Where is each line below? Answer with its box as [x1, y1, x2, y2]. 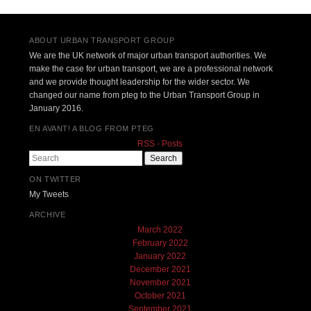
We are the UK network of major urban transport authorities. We [29, 50, 267, 60]
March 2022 [137, 224, 183, 235]
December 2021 [129, 264, 191, 274]
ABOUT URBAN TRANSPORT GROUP [29, 36, 175, 45]
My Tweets [29, 189, 69, 199]
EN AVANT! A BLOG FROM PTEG [29, 124, 154, 133]
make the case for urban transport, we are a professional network [29, 63, 274, 74]
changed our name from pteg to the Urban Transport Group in [29, 90, 260, 100]
